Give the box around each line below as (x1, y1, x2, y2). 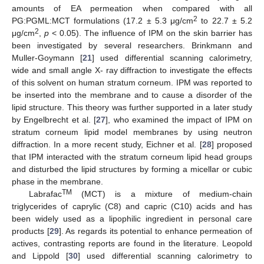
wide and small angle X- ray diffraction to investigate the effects (12, 65, 252, 75)
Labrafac (28, 189, 62, 199)
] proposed (211, 139, 253, 149)
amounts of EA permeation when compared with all (12, 3, 252, 13)
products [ (12, 226, 49, 236)
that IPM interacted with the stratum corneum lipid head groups (12, 151, 252, 161)
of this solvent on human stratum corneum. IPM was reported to (12, 77, 252, 87)
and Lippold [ (12, 250, 69, 260)
